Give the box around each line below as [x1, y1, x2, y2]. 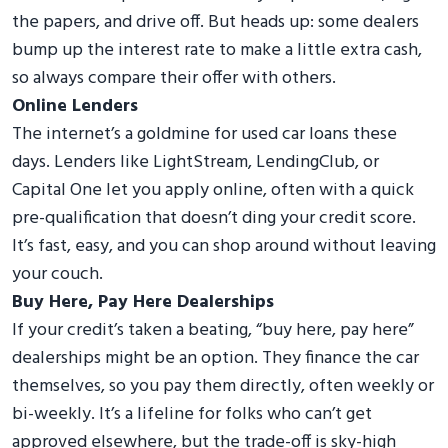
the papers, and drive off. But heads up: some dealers [12, 7, 419, 37]
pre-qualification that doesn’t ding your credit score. [12, 203, 416, 233]
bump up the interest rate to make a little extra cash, [12, 35, 422, 65]
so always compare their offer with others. [12, 63, 336, 93]
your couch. [12, 259, 103, 289]
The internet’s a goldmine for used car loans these [12, 119, 397, 149]
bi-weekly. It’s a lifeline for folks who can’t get [12, 399, 372, 429]
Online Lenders [12, 91, 138, 121]
